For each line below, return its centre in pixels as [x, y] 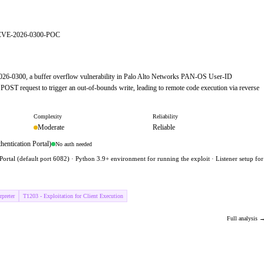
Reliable [164, 127]
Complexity [48, 116]
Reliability [165, 116]
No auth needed [74, 144]
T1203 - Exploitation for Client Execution [73, 196]
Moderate [51, 127]
